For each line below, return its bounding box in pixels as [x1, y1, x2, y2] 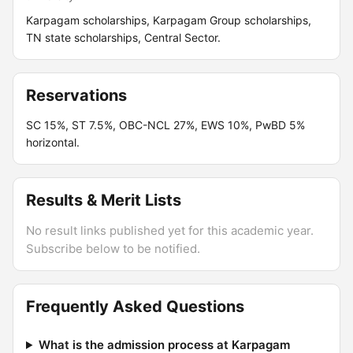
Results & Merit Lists [26, 191, 181, 210]
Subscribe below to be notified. [26, 241, 200, 256]
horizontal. [26, 136, 80, 149]
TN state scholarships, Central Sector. [26, 31, 221, 44]
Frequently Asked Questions [26, 297, 244, 316]
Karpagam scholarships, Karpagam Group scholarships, [26, 13, 311, 27]
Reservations [26, 86, 127, 105]
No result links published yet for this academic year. [26, 223, 314, 238]
